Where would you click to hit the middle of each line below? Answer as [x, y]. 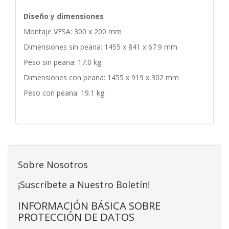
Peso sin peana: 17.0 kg [62, 62]
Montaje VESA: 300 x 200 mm [73, 31]
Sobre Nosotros [53, 164]
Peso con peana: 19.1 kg [64, 93]
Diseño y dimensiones [64, 16]
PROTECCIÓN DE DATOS [76, 216]
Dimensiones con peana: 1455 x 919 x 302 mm [101, 77]
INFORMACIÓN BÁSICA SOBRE [89, 205]
